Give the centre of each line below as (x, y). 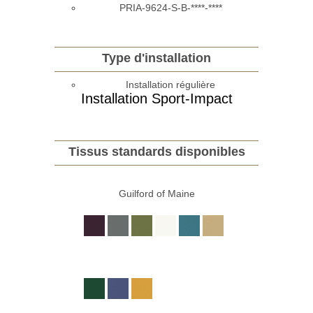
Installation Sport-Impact (156, 98)
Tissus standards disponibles (156, 151)
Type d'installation (156, 58)
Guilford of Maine (156, 193)
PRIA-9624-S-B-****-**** (170, 7)
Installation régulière (170, 84)
